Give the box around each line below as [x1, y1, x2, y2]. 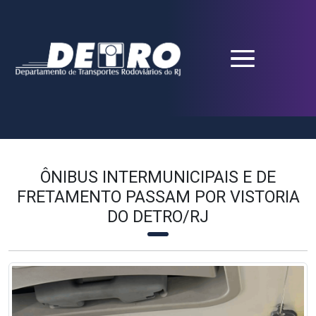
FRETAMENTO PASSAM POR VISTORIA [16, 187, 300, 207]
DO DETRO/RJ [107, 207, 209, 226]
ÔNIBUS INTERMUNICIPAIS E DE [40, 167, 276, 187]
